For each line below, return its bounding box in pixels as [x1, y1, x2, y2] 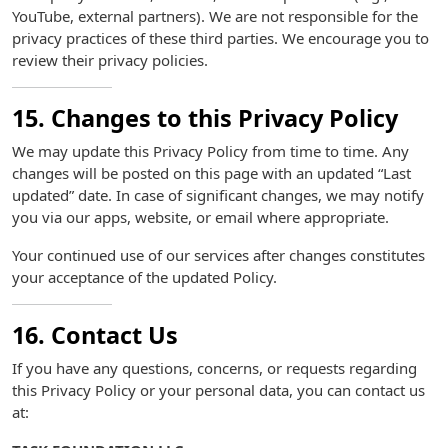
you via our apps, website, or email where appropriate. [12, 207, 389, 227]
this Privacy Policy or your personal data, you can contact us [12, 380, 425, 400]
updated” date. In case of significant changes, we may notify [12, 185, 424, 205]
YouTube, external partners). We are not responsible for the [12, 6, 418, 26]
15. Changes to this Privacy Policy [12, 102, 398, 134]
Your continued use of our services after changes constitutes [12, 245, 425, 265]
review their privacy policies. [12, 50, 208, 70]
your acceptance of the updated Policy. [12, 267, 277, 287]
